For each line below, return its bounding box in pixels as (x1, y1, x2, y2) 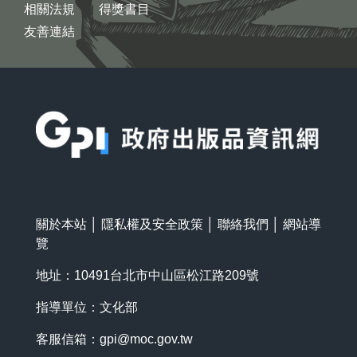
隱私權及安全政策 (101, 217, 203, 231)
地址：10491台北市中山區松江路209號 (36, 268, 259, 282)
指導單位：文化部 (36, 300, 138, 314)
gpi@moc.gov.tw (100, 331, 193, 346)
